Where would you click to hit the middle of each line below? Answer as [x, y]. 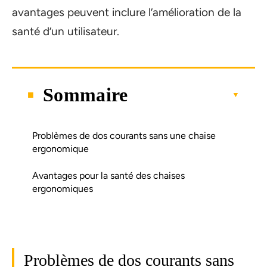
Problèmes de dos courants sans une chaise [124, 135]
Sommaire [86, 94]
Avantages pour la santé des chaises [108, 175]
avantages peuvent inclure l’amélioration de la [127, 12]
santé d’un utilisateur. [66, 31]
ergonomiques [63, 188]
